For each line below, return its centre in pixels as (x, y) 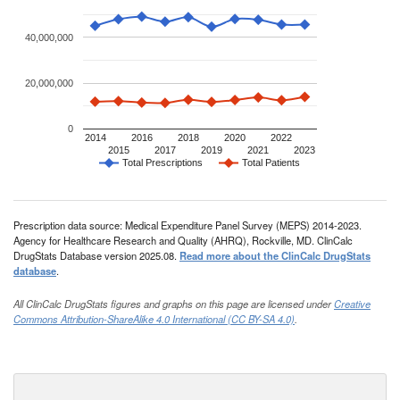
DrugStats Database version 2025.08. (96, 256)
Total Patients (271, 163)
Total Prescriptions (162, 163)
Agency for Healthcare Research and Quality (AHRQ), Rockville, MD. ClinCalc (183, 241)
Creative (352, 304)
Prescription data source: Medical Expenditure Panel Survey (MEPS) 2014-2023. (187, 225)
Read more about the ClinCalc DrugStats (275, 256)
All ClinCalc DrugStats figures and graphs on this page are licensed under (174, 304)
